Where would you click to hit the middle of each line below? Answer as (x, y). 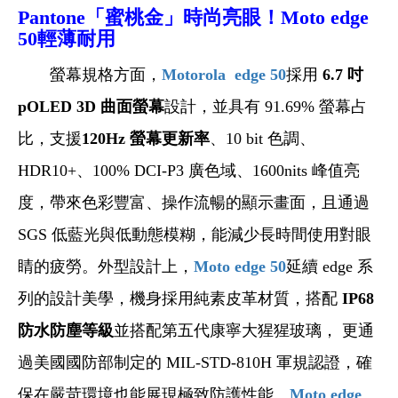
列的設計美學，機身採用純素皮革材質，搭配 (178, 298)
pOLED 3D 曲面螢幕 (91, 106)
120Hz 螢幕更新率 (146, 138)
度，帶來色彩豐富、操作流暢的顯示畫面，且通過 (194, 202)
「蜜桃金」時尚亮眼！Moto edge (227, 17)
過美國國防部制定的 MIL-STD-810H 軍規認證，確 (195, 362)
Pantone (52, 17)
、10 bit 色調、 (263, 138)
